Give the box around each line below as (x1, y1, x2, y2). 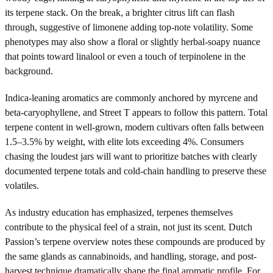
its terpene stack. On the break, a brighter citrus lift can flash (5, 7, 235, 18)
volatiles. (5, 180, 39, 191)
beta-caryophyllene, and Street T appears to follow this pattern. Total (5, 107, 268, 118)
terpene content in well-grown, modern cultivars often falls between (5, 121, 264, 132)
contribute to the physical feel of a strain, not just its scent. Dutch (5, 221, 252, 232)
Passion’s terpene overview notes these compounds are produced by (5, 236, 265, 247)
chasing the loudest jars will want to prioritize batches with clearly (5, 151, 257, 161)
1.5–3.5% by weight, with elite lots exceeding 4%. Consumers (5, 136, 244, 147)
